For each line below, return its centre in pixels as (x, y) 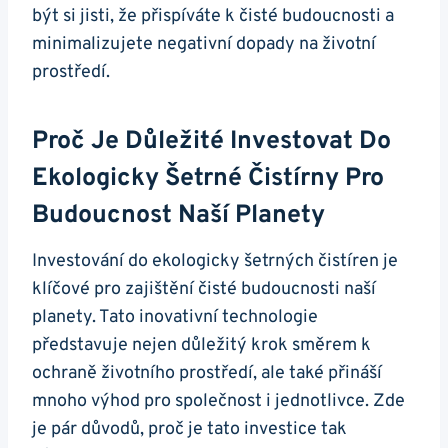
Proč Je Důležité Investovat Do (211, 142)
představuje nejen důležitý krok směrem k (201, 345)
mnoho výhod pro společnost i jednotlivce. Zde (218, 401)
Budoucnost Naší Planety (178, 216)
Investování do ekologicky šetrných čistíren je (215, 261)
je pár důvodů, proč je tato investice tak (189, 429)
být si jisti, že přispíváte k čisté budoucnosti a (213, 16)
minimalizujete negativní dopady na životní (204, 44)
